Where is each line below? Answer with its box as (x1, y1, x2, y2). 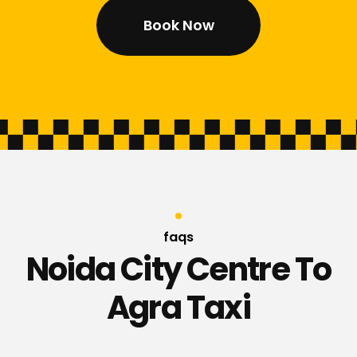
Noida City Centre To (25, 247, 331, 292)
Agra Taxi (106, 285, 251, 331)
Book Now (143, 14, 214, 35)
